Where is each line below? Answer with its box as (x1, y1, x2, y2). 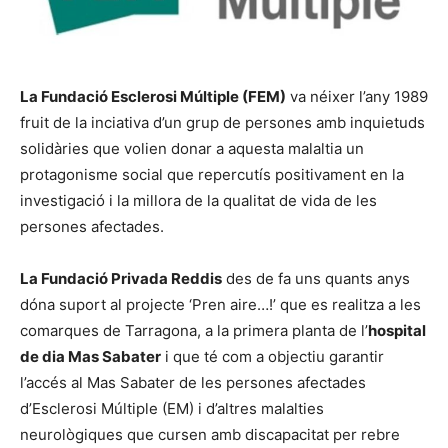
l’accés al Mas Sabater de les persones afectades (20, 373, 366, 393)
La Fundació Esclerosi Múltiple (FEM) (20, 87, 286, 107)
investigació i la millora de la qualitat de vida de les (20, 191, 377, 211)
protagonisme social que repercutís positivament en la (20, 165, 404, 185)
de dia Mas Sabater (20, 347, 161, 367)
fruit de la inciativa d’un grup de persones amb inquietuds (20, 113, 425, 133)
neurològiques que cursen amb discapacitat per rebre (20, 425, 400, 445)
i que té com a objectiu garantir (161, 347, 384, 367)
